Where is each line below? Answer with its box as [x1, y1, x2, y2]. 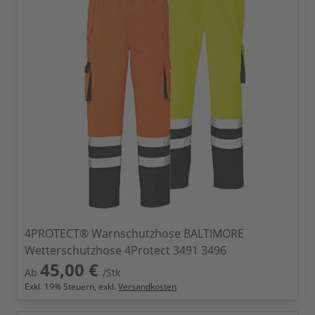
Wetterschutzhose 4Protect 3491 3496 [25, 243, 226, 258]
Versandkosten [118, 281, 176, 292]
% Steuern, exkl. [54, 281, 118, 292]
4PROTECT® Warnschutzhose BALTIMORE [25, 226, 244, 241]
